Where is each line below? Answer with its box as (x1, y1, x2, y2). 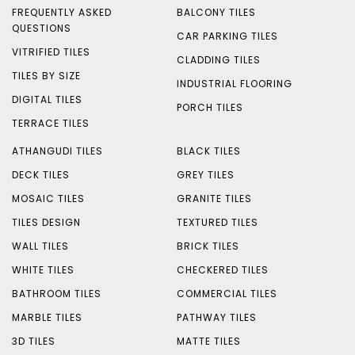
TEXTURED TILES (176, 216, 258, 229)
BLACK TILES (176, 144, 241, 158)
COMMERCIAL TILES (176, 287, 277, 300)
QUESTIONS (12, 21, 71, 35)
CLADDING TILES (176, 53, 261, 67)
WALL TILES (12, 239, 69, 253)
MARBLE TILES (12, 311, 82, 324)
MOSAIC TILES (12, 192, 85, 205)
